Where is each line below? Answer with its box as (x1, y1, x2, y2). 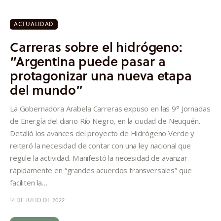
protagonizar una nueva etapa (10, 66, 192, 84)
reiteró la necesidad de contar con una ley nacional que (10, 140, 191, 150)
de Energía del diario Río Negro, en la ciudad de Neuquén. (10, 115, 200, 126)
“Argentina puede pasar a (10, 51, 166, 70)
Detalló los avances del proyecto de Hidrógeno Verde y (10, 128, 195, 138)
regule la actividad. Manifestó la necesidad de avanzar (10, 152, 187, 163)
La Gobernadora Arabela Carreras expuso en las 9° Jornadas (10, 103, 211, 113)
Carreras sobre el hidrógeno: (10, 37, 183, 56)
